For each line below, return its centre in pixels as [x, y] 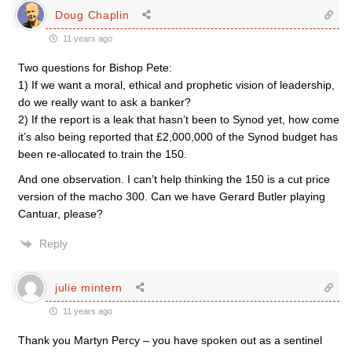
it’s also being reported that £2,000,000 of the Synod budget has [178, 137]
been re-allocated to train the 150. [103, 154]
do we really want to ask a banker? [104, 102]
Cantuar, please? [60, 214]
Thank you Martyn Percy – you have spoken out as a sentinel [170, 340]
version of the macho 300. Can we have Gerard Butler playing [172, 196]
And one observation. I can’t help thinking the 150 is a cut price [174, 179]
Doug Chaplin [92, 15]
